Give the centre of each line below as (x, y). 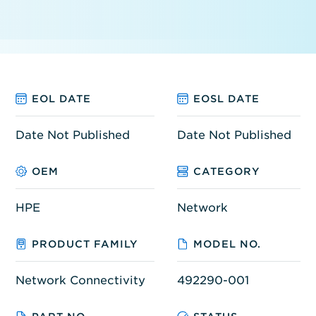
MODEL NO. (227, 244)
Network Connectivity (80, 280)
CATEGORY (226, 171)
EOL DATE (61, 98)
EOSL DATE (226, 98)
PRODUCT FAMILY (85, 244)
